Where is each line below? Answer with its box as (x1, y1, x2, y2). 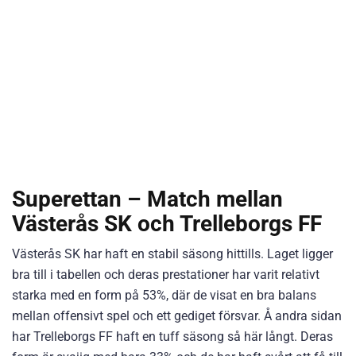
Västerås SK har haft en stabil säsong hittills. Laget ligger (12, 246, 333, 261)
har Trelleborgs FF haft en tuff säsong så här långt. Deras (12, 329, 333, 344)
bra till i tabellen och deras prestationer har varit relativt (12, 267, 319, 282)
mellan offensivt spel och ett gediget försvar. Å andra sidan (12, 308, 342, 323)
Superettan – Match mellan (12, 186, 283, 212)
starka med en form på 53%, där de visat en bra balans (12, 288, 316, 303)
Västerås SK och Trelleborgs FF (12, 211, 322, 237)
